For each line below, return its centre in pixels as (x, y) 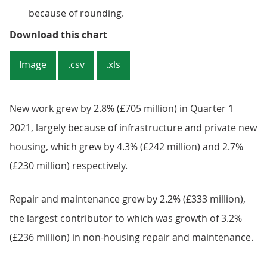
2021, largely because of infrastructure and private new (133, 128)
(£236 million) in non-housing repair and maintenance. (131, 237)
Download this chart (58, 35)
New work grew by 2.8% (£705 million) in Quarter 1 (122, 108)
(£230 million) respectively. (69, 166)
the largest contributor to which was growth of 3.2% (126, 218)
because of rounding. (76, 13)
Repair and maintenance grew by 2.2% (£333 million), (128, 199)
